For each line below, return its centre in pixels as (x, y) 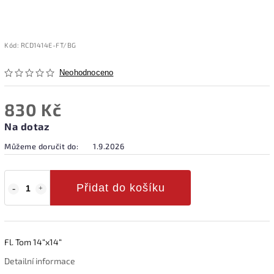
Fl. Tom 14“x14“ (33, 242)
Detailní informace (40, 261)
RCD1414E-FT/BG (48, 45)
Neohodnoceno (87, 72)
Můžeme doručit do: (41, 146)
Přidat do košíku (120, 187)
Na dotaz (27, 126)
